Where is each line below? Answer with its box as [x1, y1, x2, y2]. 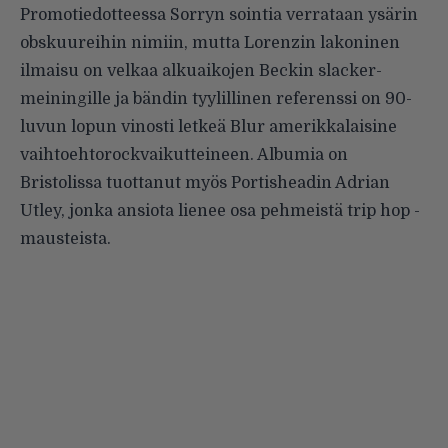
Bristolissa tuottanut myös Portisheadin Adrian [20, 174, 390, 193]
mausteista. [20, 230, 111, 249]
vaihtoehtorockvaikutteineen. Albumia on [20, 146, 348, 165]
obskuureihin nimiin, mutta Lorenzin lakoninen [20, 34, 400, 53]
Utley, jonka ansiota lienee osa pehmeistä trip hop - [20, 202, 420, 221]
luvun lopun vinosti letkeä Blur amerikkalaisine [20, 118, 397, 137]
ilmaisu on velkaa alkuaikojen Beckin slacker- [20, 62, 382, 81]
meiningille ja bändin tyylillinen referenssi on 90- [20, 90, 412, 109]
